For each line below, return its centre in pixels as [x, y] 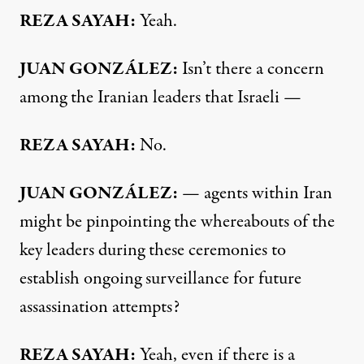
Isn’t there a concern [251, 69]
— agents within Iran [255, 193]
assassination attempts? [100, 307]
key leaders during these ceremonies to [153, 250]
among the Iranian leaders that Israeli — [160, 97]
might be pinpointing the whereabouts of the [177, 221]
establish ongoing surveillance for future [160, 278]
